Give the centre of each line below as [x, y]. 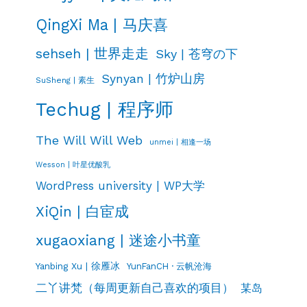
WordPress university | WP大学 [120, 185]
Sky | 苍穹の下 [197, 53]
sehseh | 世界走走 [92, 53]
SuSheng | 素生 [65, 80]
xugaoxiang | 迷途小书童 [118, 240]
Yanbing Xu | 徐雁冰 [78, 266]
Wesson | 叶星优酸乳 [73, 164]
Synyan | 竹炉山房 [153, 78]
